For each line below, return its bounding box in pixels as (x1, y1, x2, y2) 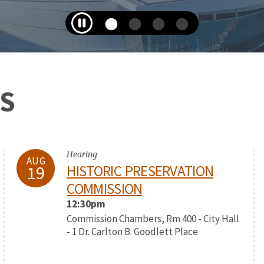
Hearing (67, 149, 98, 160)
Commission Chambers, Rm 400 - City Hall (67, 212, 240, 225)
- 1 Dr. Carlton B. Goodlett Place (67, 225, 199, 238)
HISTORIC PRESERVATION (67, 161, 214, 180)
